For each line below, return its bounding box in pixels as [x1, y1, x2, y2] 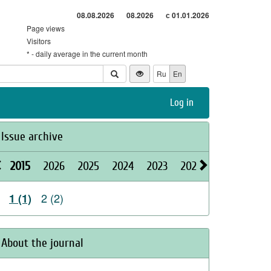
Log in [170, 97, 194, 108]
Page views [27, 23, 65, 33]
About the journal [1, 236, 83, 250]
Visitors [27, 36, 51, 46]
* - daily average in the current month [27, 48, 148, 59]
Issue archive [1, 129, 63, 143]
